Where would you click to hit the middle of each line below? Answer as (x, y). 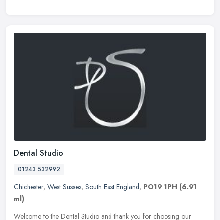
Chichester (28, 186)
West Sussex (64, 186)
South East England (112, 186)
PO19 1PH (160, 186)
